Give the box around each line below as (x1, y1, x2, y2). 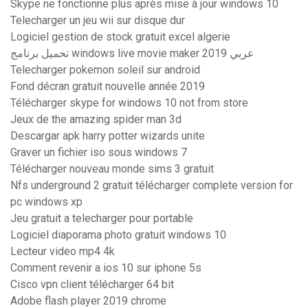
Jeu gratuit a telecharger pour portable (10, 212, 193, 225)
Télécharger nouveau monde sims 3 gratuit (10, 162, 214, 176)
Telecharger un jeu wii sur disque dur (10, 14, 185, 27)
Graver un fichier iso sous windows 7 (10, 146, 187, 159)
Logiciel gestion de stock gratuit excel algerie (10, 30, 230, 44)
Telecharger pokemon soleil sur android (10, 63, 200, 77)
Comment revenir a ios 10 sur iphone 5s (10, 261, 201, 275)
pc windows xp (10, 195, 82, 209)
